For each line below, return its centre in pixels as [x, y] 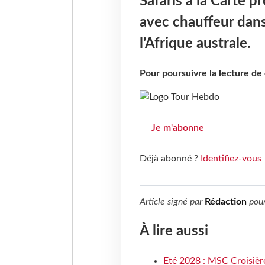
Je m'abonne [177, 128]
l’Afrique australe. [195, 44]
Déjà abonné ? [170, 159]
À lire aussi [174, 232]
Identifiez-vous [231, 159]
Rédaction [225, 202]
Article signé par [172, 202]
